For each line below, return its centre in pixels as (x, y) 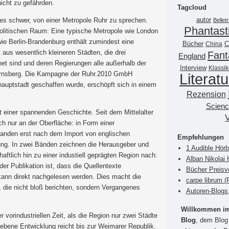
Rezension (206, 94)
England (192, 56)
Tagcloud (192, 7)
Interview (193, 68)
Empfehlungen (201, 137)
